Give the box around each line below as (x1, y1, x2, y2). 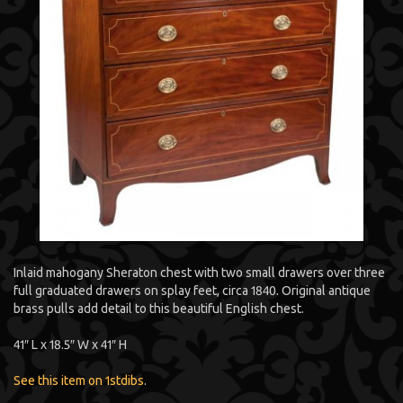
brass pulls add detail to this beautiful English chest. (13, 300, 304, 316)
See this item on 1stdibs (13, 372, 144, 388)
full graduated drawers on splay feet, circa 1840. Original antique (13, 282, 371, 298)
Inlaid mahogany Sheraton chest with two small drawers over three (13, 264, 385, 280)
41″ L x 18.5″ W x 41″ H (13, 336, 127, 352)
